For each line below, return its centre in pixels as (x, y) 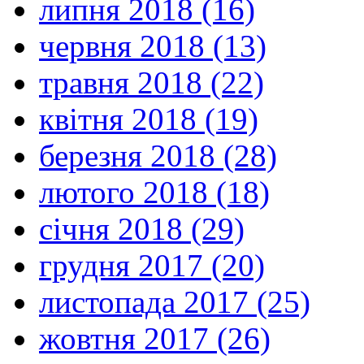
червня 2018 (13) (153, 45)
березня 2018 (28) (158, 155)
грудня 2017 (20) (152, 265)
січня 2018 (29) (142, 228)
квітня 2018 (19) (149, 119)
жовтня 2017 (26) (155, 338)
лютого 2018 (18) (154, 192)
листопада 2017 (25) (175, 301)
